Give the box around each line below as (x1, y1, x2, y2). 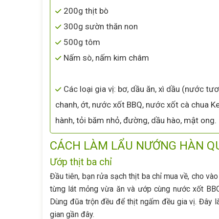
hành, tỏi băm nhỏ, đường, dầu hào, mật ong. (55, 115, 217, 125)
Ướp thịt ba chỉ (50, 156, 112, 168)
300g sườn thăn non (64, 22, 138, 31)
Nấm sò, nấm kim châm (64, 53, 149, 63)
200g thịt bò (64, 6, 109, 16)
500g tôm (64, 37, 100, 47)
